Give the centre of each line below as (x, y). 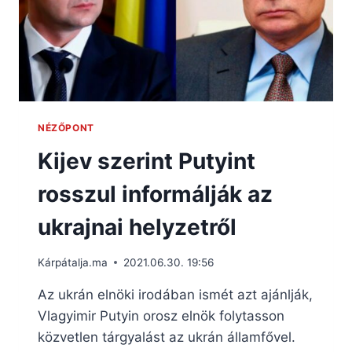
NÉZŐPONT (66, 128)
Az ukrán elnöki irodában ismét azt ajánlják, (175, 294)
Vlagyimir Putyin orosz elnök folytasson (161, 315)
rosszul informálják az (155, 194)
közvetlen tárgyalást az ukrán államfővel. (167, 337)
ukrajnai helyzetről (137, 227)
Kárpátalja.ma (73, 262)
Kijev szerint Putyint (147, 161)
